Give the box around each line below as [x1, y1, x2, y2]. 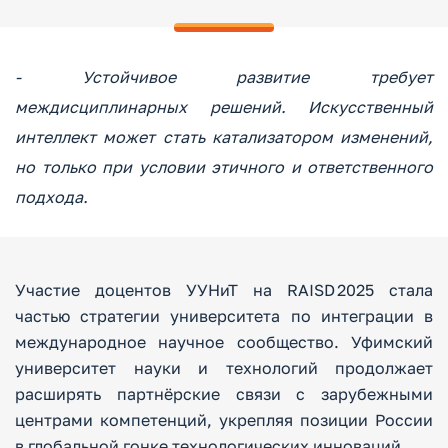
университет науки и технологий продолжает [15, 358, 433, 378]
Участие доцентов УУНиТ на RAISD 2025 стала [15, 280, 433, 300]
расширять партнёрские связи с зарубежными [15, 384, 433, 404]
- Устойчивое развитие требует [15, 67, 433, 87]
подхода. [15, 187, 88, 207]
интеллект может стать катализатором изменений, [15, 127, 433, 147]
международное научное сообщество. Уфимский [15, 332, 433, 352]
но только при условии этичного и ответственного [15, 157, 433, 177]
